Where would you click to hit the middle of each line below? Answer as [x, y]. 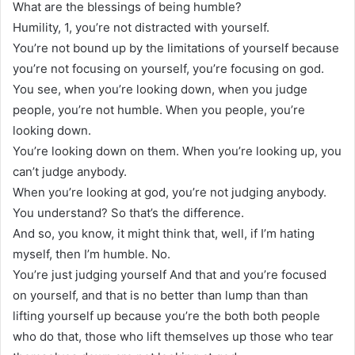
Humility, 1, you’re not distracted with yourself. [141, 27]
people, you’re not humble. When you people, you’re [159, 109]
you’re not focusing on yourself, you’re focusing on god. [168, 68]
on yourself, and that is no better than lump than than [160, 295]
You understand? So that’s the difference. [128, 212]
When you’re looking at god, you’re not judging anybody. [170, 192]
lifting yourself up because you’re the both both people [166, 315]
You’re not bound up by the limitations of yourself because [176, 48]
